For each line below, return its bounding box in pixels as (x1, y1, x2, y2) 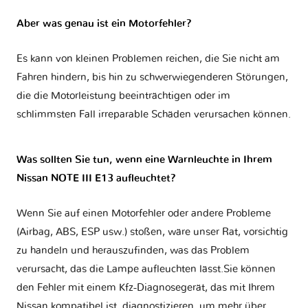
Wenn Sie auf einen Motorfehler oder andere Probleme (16, 208, 271, 219)
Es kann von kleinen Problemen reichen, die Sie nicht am (16, 54, 280, 65)
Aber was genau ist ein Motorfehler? (16, 19, 192, 30)
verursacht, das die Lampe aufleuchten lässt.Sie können (16, 264, 276, 275)
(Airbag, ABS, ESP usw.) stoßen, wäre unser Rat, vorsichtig (16, 227, 288, 238)
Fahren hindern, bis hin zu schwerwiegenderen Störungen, (16, 72, 288, 83)
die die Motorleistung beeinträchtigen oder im (16, 91, 230, 102)
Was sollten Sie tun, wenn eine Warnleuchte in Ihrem (16, 155, 272, 166)
